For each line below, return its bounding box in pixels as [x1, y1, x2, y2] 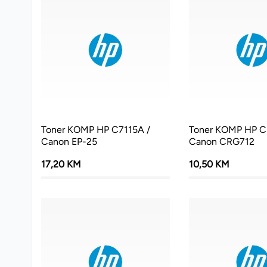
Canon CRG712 [188, 135, 254, 147]
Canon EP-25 [41, 135, 97, 147]
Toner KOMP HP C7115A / [41, 123, 150, 135]
